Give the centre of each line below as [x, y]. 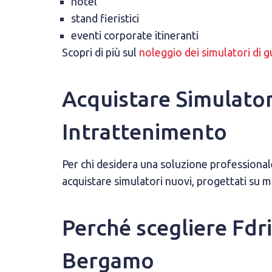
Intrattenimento [144, 131]
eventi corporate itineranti [135, 35]
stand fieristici [105, 18]
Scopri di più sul [100, 52]
